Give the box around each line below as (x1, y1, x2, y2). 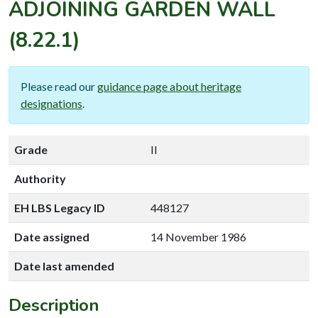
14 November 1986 (150, 229, 246, 243)
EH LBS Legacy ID (14, 200, 105, 214)
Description (9, 293, 99, 317)
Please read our (21, 79, 97, 93)
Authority (14, 171, 66, 185)
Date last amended (14, 258, 114, 273)
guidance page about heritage (97, 79, 241, 93)
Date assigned (14, 229, 89, 243)
